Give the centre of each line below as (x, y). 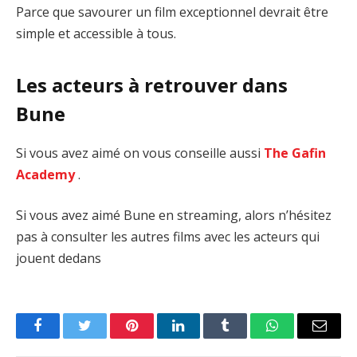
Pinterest (155, 337)
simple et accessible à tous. (96, 34)
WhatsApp (302, 337)
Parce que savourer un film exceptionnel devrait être (172, 12)
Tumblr (245, 337)
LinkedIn (204, 337)
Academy (45, 174)
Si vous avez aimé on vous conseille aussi (140, 153)
